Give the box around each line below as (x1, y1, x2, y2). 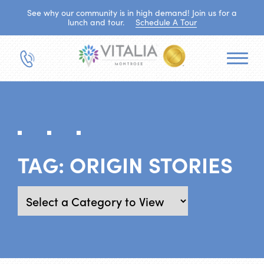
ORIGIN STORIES (70, 149, 233, 179)
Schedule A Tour (135, 16, 197, 28)
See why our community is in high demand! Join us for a (27, 7, 237, 18)
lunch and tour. (67, 16, 127, 28)
